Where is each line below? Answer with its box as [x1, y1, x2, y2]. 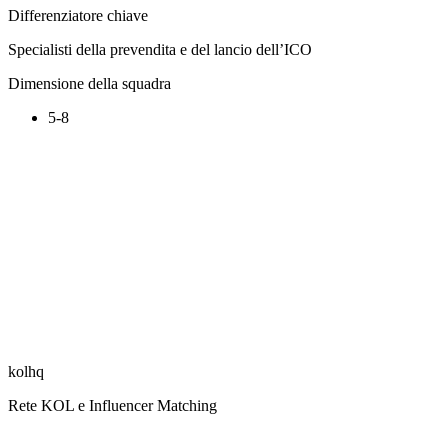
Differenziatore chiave [8, 6, 148, 24]
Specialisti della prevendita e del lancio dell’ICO [8, 40, 312, 58]
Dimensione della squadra [8, 74, 171, 92]
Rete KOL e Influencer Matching [8, 396, 217, 414]
